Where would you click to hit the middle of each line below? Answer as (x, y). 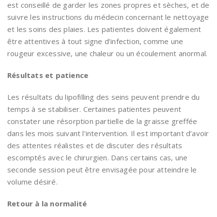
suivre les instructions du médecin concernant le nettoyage (108, 17)
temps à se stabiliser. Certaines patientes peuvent (94, 109)
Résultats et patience (48, 75)
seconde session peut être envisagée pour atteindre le (102, 170)
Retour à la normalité (47, 204)
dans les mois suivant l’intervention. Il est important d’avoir (108, 133)
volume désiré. (32, 182)
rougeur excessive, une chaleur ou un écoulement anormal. (108, 54)
